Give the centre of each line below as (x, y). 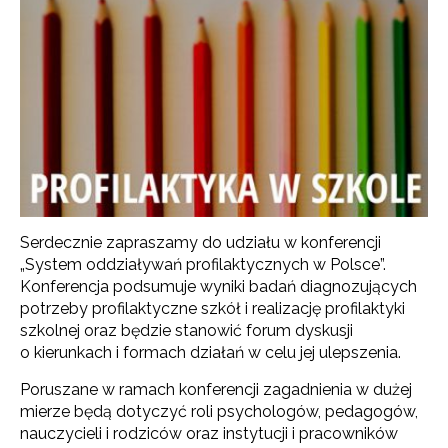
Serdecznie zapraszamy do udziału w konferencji (200, 242)
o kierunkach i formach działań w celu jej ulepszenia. (210, 352)
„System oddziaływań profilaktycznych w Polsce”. (203, 264)
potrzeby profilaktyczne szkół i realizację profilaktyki (212, 308)
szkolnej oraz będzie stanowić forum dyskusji (186, 330)
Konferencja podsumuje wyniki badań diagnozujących (218, 286)
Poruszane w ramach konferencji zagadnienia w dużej (216, 389)
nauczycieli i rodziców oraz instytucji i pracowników (209, 433)
